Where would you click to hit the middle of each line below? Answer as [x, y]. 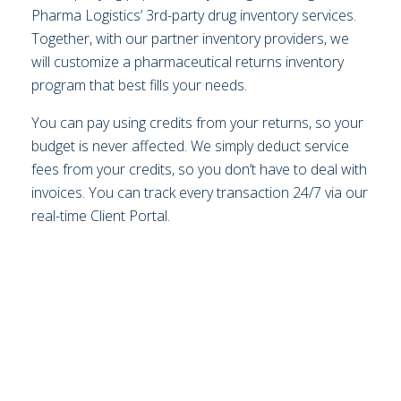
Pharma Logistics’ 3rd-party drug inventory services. [194, 16]
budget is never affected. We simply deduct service [190, 146]
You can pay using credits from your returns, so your [197, 123]
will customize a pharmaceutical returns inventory [188, 62]
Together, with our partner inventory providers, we [190, 39]
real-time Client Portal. [101, 216]
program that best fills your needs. [139, 85]
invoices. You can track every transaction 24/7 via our [200, 193]
